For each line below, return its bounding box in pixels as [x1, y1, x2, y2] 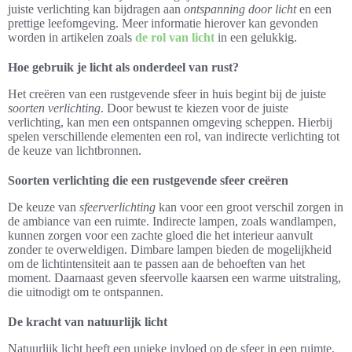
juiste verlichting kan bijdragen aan [8, 2, 184, 16]
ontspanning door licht [184, 2, 296, 16]
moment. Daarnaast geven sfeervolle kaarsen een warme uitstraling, [8, 270, 341, 284]
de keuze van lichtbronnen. [8, 143, 141, 157]
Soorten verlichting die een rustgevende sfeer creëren [8, 173, 288, 187]
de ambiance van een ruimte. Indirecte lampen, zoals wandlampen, [8, 214, 336, 228]
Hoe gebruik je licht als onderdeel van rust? [8, 60, 239, 74]
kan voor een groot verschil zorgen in [156, 200, 343, 214]
